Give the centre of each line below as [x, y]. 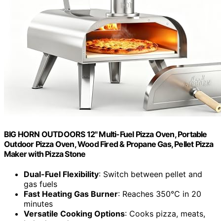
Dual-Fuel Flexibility [61, 174]
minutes [38, 203]
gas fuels [40, 184]
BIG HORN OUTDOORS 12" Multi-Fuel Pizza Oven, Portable [106, 134]
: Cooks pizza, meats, [165, 213]
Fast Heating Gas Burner [71, 194]
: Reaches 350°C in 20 [160, 194]
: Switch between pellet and [150, 174]
